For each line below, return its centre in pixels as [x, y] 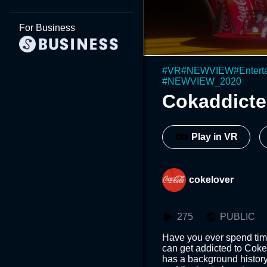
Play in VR [215, 137]
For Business [47, 28]
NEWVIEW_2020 [204, 81]
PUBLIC [237, 216]
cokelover [211, 179]
